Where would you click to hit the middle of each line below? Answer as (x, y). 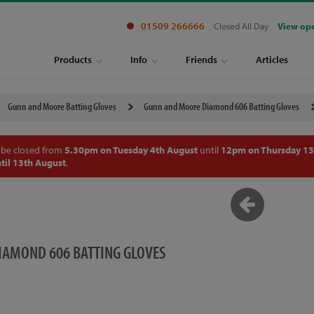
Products (73, 60)
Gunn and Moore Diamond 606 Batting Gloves (221, 106)
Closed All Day (241, 26)
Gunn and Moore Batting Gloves (62, 106)
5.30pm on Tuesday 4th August (131, 150)
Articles (272, 60)
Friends (202, 60)
